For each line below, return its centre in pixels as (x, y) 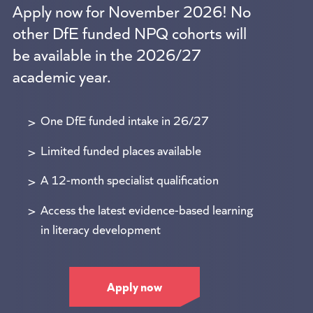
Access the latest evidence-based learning (147, 209)
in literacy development (100, 228)
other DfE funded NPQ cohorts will (129, 31)
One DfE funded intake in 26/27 (124, 120)
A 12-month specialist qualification (129, 179)
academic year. (61, 75)
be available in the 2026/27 (107, 53)
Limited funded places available (121, 149)
